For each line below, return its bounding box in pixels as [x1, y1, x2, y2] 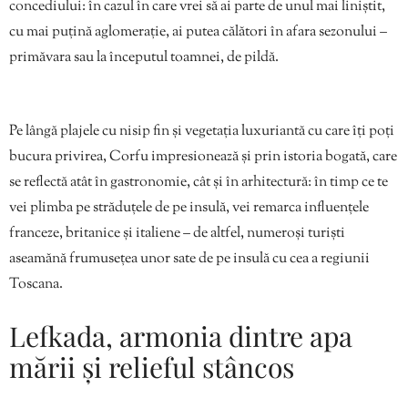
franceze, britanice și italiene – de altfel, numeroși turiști [9, 223, 345, 245]
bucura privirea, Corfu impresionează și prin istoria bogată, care [9, 147, 397, 168]
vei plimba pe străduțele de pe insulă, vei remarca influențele [9, 198, 369, 219]
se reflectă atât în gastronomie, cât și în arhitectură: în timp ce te [9, 172, 388, 194]
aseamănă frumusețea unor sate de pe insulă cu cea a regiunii [9, 249, 370, 270]
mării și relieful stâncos [9, 349, 294, 386]
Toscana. [9, 274, 63, 296]
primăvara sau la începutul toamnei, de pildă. [9, 47, 279, 69]
